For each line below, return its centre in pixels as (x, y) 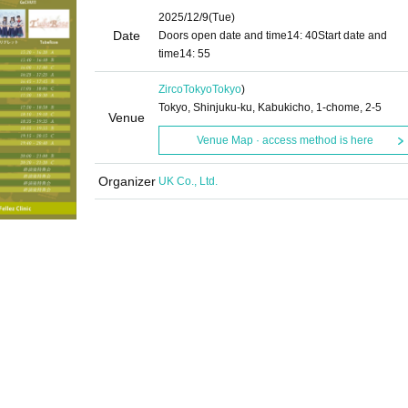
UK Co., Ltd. (188, 181)
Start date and (352, 36)
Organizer (127, 181)
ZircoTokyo (185, 89)
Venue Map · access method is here (285, 140)
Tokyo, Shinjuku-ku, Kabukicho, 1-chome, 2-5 (270, 107)
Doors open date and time (223, 36)
